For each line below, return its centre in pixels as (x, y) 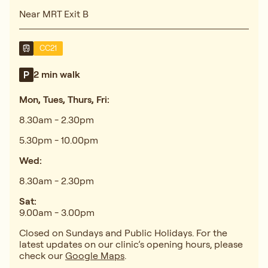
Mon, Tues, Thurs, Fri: (64, 99)
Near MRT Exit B (54, 13)
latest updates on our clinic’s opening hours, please (131, 244)
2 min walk (57, 74)
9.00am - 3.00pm (57, 212)
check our (42, 255)
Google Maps (95, 255)
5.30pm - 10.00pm (61, 140)
